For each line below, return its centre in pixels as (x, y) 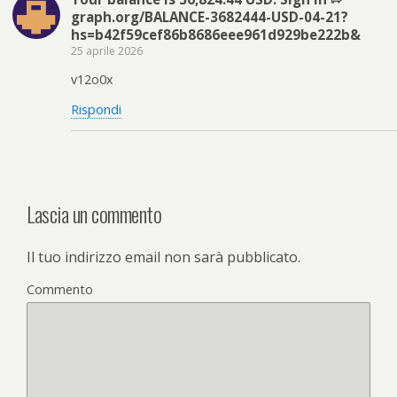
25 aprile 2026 (107, 51)
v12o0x (92, 80)
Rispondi (96, 109)
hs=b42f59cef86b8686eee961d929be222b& (216, 34)
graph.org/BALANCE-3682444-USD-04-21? (210, 16)
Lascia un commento (94, 213)
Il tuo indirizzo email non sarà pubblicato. (163, 257)
